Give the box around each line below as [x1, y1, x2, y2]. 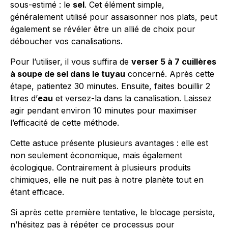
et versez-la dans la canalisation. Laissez [53, 93, 212, 103]
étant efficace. [10, 187, 64, 197]
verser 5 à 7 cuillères [131, 56, 216, 67]
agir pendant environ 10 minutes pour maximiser [10, 105, 197, 116]
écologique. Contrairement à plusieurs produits [10, 162, 191, 173]
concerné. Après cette [125, 69, 214, 79]
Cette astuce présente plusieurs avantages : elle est [10, 138, 208, 148]
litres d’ [10, 93, 38, 103]
